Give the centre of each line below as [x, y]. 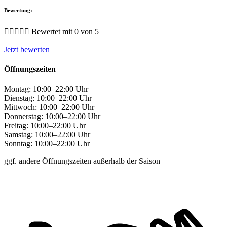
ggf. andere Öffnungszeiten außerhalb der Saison [82, 161]
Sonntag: [18, 144]
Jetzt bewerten [27, 49]
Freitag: [16, 126]
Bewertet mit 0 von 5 [65, 31]
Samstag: [18, 135]
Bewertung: [18, 10]
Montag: [17, 89]
